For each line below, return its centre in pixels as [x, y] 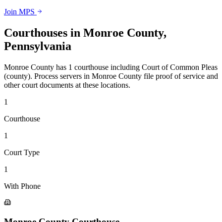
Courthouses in [44, 32]
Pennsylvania [38, 46]
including [126, 67]
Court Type [22, 152]
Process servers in [62, 76]
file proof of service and [180, 76]
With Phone [22, 186]
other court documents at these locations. [67, 85]
